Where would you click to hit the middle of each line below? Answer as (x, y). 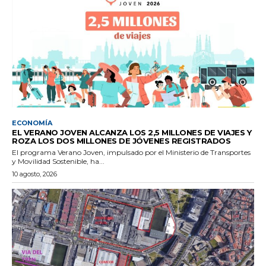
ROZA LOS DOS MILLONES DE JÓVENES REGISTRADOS (121, 140)
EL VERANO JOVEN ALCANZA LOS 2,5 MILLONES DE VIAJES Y (132, 132)
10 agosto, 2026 (34, 174)
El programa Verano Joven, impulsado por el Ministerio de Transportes (131, 152)
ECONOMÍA (32, 123)
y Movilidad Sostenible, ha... (58, 161)
